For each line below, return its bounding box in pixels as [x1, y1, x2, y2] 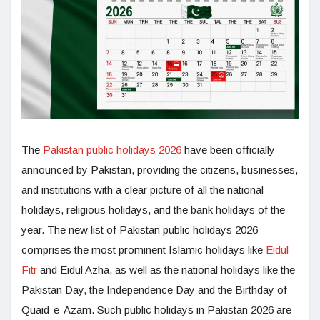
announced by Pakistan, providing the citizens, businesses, [21, 164, 298, 176]
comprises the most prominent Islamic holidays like [21, 244, 266, 256]
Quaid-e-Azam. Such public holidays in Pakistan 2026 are [21, 304, 291, 316]
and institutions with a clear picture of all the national [21, 184, 264, 196]
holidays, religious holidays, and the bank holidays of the [21, 204, 285, 216]
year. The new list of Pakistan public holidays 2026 [21, 224, 258, 236]
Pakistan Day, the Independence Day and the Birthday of [21, 284, 287, 296]
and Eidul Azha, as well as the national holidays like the [37, 264, 295, 276]
